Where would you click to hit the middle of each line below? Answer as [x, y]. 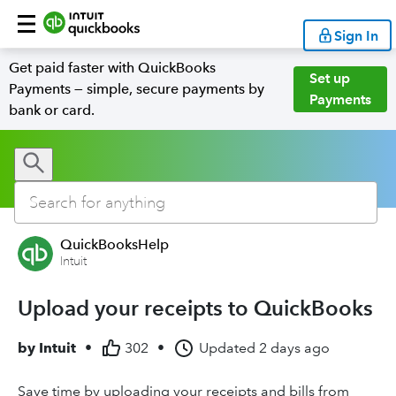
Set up [330, 78]
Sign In [356, 35]
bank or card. [52, 110]
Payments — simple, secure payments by [137, 89]
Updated [227, 348]
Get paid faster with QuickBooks [112, 68]
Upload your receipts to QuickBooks [195, 308]
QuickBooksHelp [114, 244]
